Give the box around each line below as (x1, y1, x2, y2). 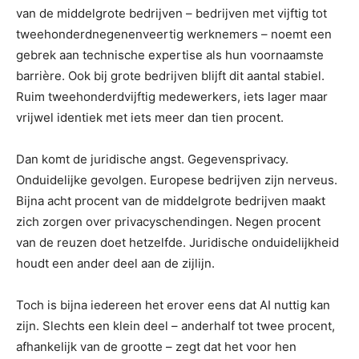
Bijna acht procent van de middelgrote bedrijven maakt (16, 192, 325, 208)
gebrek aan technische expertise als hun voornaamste (16, 46, 324, 63)
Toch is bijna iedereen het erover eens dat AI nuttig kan (16, 296, 330, 313)
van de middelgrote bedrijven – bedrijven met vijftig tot (16, 5, 327, 21)
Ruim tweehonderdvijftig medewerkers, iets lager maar (16, 88, 328, 104)
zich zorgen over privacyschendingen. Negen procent (16, 213, 321, 229)
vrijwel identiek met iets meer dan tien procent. (16, 109, 284, 125)
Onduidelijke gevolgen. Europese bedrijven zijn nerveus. (16, 171, 337, 188)
